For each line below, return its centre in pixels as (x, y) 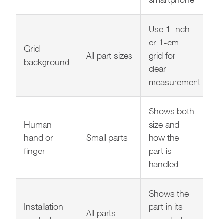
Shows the (169, 193)
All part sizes (109, 55)
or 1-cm (164, 42)
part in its (166, 206)
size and (164, 124)
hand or (39, 137)
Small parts (107, 137)
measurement (175, 82)
